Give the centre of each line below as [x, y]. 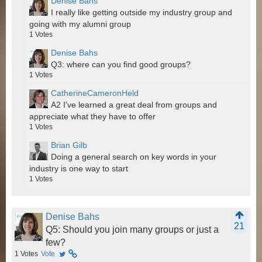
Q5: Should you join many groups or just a [132, 230]
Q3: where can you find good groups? [121, 65]
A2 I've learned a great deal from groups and [134, 105]
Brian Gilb [69, 145]
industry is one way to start [79, 169]
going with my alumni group [80, 24]
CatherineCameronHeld [95, 93]
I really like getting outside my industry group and [142, 13]
